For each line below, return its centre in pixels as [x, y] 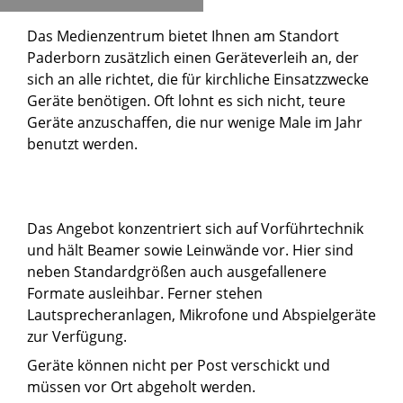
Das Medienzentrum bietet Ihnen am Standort [183, 36]
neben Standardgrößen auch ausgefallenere [179, 272]
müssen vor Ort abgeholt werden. [141, 387]
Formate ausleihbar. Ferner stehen [145, 294]
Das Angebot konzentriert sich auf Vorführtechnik [195, 229]
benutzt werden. [82, 144]
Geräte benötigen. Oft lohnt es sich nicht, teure [186, 101]
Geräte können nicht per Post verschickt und [179, 366]
